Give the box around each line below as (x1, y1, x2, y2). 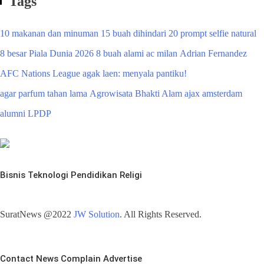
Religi (120, 170, 142, 181)
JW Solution (74, 209, 120, 220)
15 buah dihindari (101, 28, 166, 39)
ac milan (146, 48, 177, 59)
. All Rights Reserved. (120, 209, 202, 220)
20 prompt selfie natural (169, 28, 256, 39)
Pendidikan (71, 170, 117, 181)
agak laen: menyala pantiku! (82, 68, 187, 79)
